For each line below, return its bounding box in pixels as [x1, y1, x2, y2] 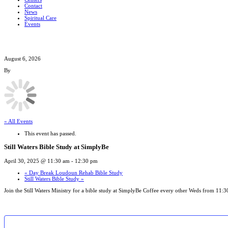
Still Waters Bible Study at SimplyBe [4, 142, 109, 151]
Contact [24, 2, 42, 9]
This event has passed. [24, 130, 76, 136]
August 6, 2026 [4, 55, 41, 62]
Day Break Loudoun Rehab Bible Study [27, 169, 123, 176]
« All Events [4, 118, 33, 125]
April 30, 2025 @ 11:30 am [4, 157, 70, 164]
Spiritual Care [24, 14, 56, 21]
